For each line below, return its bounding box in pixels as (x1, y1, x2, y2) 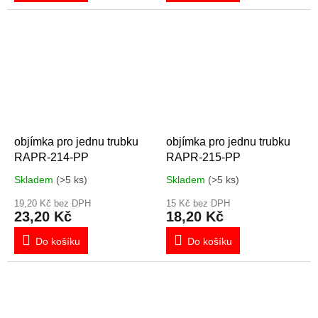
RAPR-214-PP (14, 151, 89, 164)
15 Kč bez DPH (166, 198, 230, 209)
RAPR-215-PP (166, 151, 241, 164)
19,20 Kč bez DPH (14, 198, 91, 209)
